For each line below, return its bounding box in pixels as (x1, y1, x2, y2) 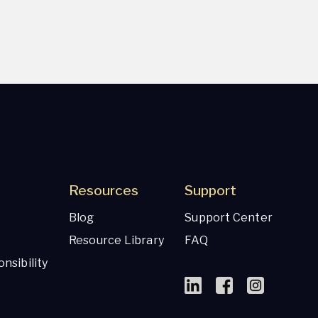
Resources (68, 182, 138, 199)
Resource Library (68, 234, 164, 247)
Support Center (185, 211, 273, 224)
